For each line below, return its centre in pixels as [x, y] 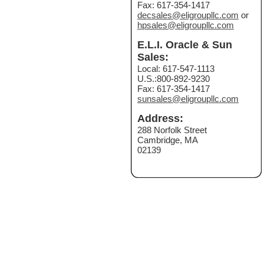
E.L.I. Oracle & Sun [185, 45]
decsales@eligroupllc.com [188, 15]
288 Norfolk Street [172, 130]
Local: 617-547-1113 [176, 69]
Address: [160, 118]
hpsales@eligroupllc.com [186, 25]
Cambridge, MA [168, 140]
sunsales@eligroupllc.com [188, 99]
